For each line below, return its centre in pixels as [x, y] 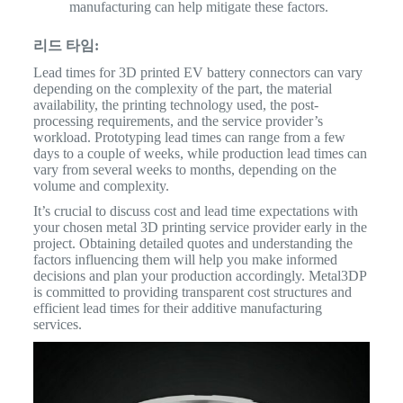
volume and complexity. [101, 185]
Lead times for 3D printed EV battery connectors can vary [197, 72]
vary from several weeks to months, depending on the [184, 169]
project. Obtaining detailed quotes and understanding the [193, 243]
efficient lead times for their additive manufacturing [177, 308]
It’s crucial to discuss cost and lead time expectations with [195, 210]
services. [57, 324]
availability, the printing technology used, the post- [175, 104]
